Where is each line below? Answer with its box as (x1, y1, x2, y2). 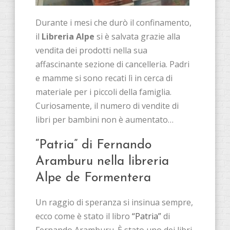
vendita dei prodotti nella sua (35, 44, 147, 56)
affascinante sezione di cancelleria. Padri (35, 58, 189, 70)
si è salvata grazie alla (94, 30, 180, 42)
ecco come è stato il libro (35, 210, 132, 222)
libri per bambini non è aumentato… (35, 113, 174, 125)
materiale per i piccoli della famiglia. (35, 86, 171, 98)
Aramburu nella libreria (35, 155, 169, 168)
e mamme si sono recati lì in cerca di (35, 72, 172, 84)
